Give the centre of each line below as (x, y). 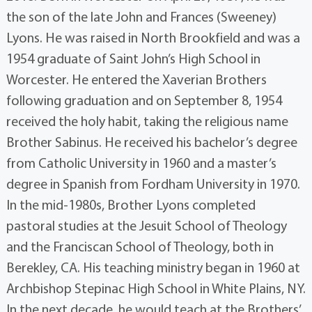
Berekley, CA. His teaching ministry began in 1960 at (153, 267)
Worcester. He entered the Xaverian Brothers (136, 79)
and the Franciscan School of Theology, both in (140, 247)
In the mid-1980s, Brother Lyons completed (131, 205)
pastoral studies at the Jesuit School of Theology (146, 226)
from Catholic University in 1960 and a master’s (141, 163)
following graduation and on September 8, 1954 (144, 100)
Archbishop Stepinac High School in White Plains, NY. (156, 288)
